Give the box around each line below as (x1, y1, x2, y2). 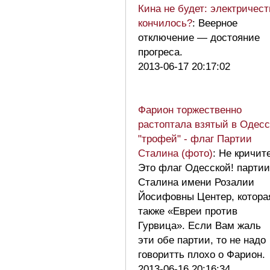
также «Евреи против (138, 205, 237, 217)
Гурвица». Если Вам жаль (138, 219, 261, 231)
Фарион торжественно (138, 104, 242, 116)
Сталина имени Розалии (138, 176, 254, 188)
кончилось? (138, 17, 192, 29)
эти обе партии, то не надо (138, 234, 266, 246)
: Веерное (192, 17, 237, 29)
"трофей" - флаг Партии (138, 133, 252, 145)
